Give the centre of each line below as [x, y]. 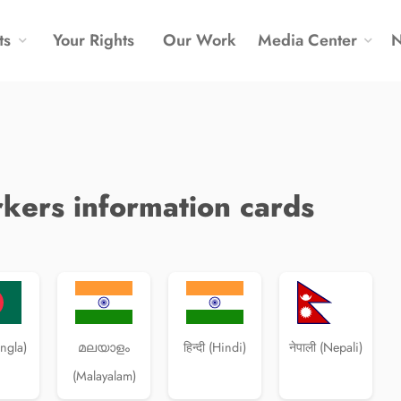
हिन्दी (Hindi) [215, 347]
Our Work [199, 40]
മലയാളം [104, 347]
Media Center [307, 40]
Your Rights [93, 40]
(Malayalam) [104, 376]
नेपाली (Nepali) [326, 347]
